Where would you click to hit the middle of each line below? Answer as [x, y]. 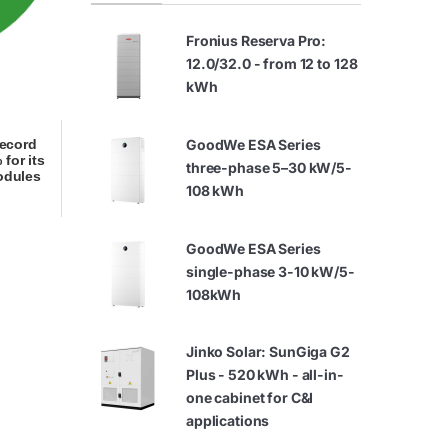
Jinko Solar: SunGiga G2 [268, 352]
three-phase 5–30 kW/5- [269, 167]
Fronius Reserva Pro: [256, 41]
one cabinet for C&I [250, 398]
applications [228, 421]
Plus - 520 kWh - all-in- [265, 375]
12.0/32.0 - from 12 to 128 [272, 64]
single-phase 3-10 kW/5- [270, 271]
